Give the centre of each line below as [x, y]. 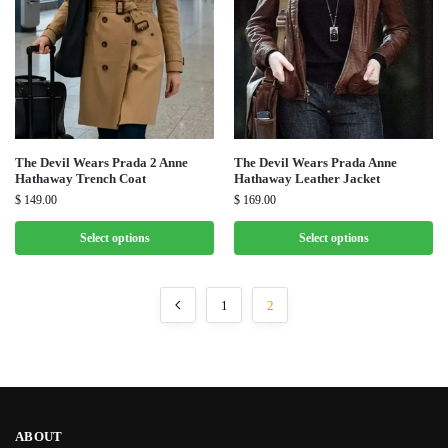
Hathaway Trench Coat [80, 178]
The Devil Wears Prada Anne [315, 162]
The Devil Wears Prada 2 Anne [101, 162]
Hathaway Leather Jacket [307, 178]
